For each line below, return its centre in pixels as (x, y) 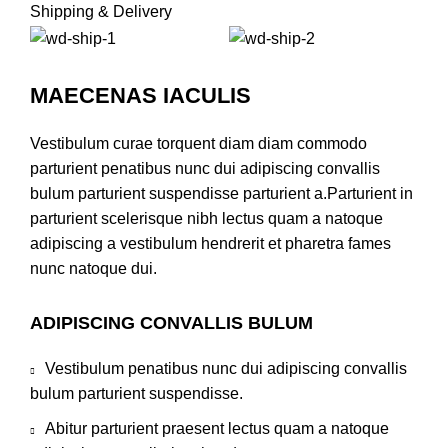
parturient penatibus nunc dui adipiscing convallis (205, 168)
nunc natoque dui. (93, 268)
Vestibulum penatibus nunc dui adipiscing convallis (226, 368)
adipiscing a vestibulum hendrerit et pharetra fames (210, 243)
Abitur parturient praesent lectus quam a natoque (217, 428)
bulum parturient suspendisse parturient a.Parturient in (221, 193)
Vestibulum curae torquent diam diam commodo (198, 143)
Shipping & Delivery (101, 12)
